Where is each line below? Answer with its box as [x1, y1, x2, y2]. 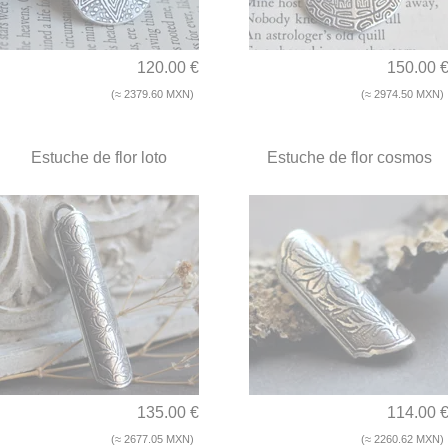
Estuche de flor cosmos [266, 149, 432, 167]
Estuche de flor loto [31, 149, 167, 167]
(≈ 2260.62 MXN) [361, 433, 444, 446]
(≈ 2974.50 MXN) [361, 88, 444, 101]
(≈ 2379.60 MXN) [111, 88, 194, 101]
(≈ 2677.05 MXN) [111, 433, 194, 446]
